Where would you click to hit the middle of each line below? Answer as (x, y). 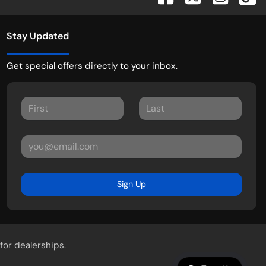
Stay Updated (37, 36)
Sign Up (131, 184)
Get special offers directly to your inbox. (92, 66)
